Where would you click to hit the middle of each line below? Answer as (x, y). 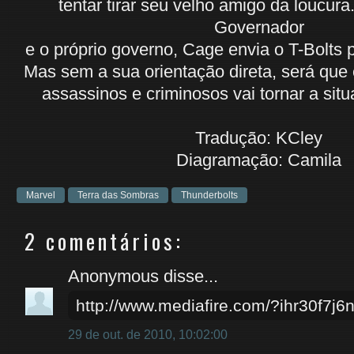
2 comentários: (104, 241)
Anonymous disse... (143, 276)
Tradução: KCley (259, 138)
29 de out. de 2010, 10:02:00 (148, 335)
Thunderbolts (209, 195)
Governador (259, 27)
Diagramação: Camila (259, 160)
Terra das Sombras (118, 195)
